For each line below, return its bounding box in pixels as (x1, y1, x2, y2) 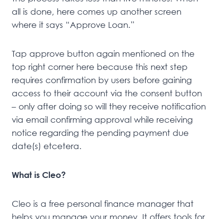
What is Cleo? (12, 170, 66, 180)
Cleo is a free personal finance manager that (12, 198, 194, 209)
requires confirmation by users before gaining (12, 75, 192, 86)
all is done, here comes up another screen (12, 6, 181, 17)
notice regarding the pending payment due (12, 128, 189, 138)
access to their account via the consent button (12, 88, 202, 99)
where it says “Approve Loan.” (12, 20, 134, 30)
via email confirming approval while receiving (12, 114, 193, 125)
